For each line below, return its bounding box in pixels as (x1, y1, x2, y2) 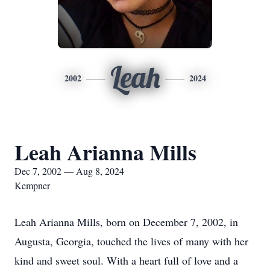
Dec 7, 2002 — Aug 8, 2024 (14, 165, 124, 177)
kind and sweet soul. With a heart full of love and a (14, 253, 238, 268)
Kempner (14, 179, 50, 192)
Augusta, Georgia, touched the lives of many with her (14, 234, 248, 248)
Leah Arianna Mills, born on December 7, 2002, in (14, 215, 238, 229)
